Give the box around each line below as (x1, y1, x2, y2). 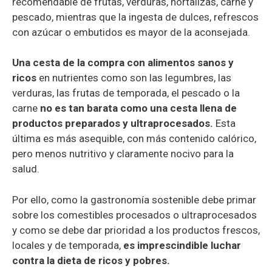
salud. (12, 163, 39, 175)
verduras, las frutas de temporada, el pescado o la (12, 87, 240, 100)
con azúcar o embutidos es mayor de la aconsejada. (12, 25, 250, 38)
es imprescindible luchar (123, 239, 241, 251)
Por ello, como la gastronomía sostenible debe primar (12, 193, 256, 206)
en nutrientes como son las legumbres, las (36, 72, 231, 84)
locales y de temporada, (12, 239, 123, 251)
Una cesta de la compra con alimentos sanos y (12, 56, 234, 69)
